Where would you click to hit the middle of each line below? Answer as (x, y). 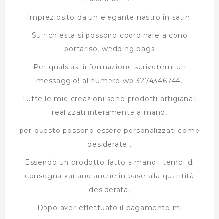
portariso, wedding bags (109, 49)
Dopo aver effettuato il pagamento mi (109, 208)
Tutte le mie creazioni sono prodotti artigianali (109, 99)
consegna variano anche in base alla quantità (109, 176)
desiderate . (109, 144)
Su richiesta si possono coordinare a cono (109, 35)
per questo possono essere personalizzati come (109, 130)
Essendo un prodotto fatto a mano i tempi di (109, 162)
